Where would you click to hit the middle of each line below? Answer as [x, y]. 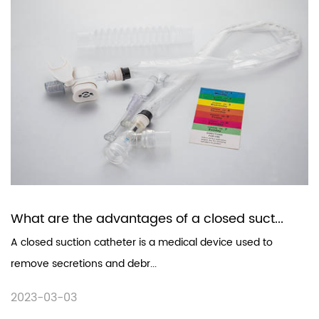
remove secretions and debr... [84, 263]
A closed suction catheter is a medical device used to [142, 242]
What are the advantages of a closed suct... [147, 219]
